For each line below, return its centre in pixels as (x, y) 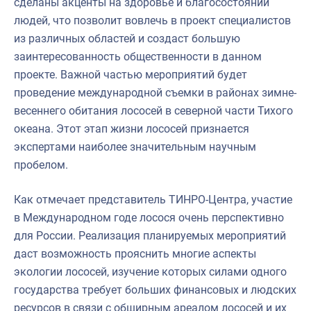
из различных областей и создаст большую (127, 38)
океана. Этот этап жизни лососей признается (132, 128)
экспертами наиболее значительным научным (135, 146)
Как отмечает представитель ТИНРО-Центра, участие (153, 199)
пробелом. (41, 165)
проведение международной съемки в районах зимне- (155, 92)
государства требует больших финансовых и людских (155, 289)
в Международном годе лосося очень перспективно (149, 217)
